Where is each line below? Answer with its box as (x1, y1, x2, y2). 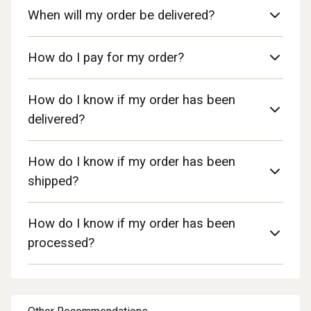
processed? (28, 235, 94, 251)
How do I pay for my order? (28, 50, 184, 65)
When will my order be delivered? (28, 8, 215, 23)
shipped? (28, 174, 78, 189)
